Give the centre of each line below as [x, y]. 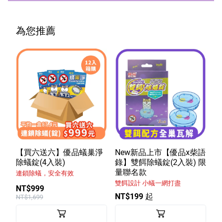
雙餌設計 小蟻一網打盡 [148, 183]
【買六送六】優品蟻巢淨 [59, 152]
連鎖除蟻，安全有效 [45, 173]
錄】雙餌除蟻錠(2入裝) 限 [161, 162]
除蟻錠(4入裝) [41, 162]
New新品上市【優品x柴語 [160, 152]
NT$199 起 [134, 196]
